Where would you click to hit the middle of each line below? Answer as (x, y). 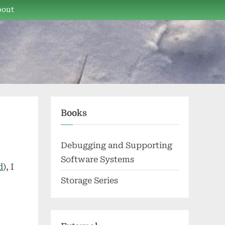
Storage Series (89, 180)
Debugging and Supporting (117, 145)
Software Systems (97, 159)
